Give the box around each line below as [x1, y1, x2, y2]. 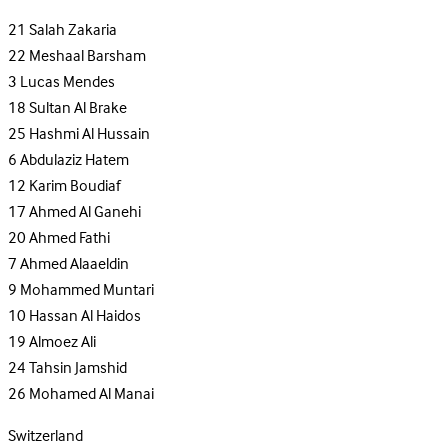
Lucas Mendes [20, 69, 115, 96]
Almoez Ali [29, 329, 96, 356]
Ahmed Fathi [29, 225, 110, 252]
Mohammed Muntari [20, 277, 154, 304]
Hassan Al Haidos [29, 303, 141, 330]
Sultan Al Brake [29, 95, 127, 122]
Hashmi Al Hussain [29, 121, 150, 148]
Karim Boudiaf [29, 173, 121, 200]
